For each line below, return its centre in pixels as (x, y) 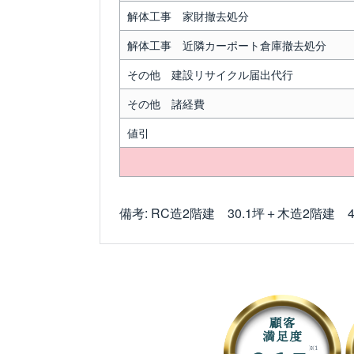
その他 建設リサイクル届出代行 (210, 75)
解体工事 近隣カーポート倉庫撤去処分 (226, 45)
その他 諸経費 (166, 104)
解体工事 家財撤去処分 (188, 16)
